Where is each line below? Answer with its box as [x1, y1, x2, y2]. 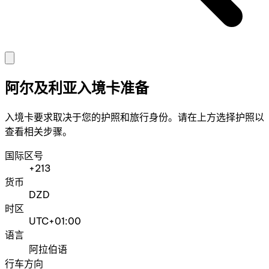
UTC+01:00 [29, 215, 81, 228]
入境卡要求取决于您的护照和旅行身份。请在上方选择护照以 [5, 111, 264, 124]
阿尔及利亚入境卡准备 [5, 79, 149, 97]
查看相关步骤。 [5, 125, 72, 138]
